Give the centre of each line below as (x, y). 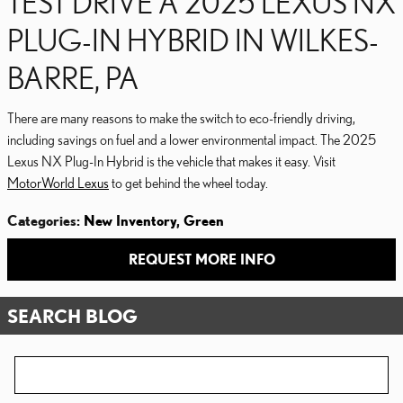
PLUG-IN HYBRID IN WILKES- (193, 39)
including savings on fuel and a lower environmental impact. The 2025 (192, 139)
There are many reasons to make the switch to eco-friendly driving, (181, 117)
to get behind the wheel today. (188, 182)
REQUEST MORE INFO (201, 259)
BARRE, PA (73, 77)
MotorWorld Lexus (58, 182)
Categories (42, 220)
